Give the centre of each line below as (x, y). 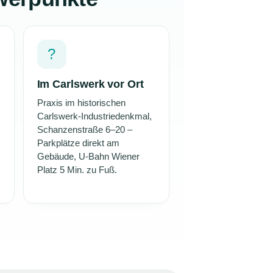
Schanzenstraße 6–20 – (84, 129)
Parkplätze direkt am (78, 143)
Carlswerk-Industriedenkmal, (94, 116)
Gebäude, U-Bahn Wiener (88, 156)
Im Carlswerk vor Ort (90, 84)
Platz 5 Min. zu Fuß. (77, 170)
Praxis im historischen (81, 103)
